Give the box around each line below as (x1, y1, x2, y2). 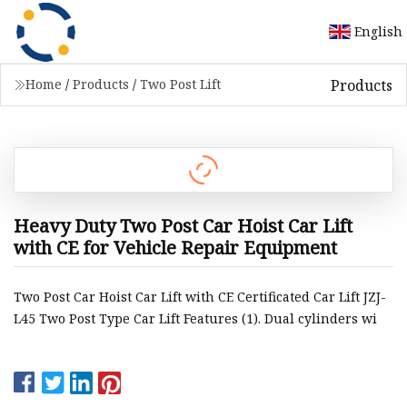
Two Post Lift (140, 75, 221, 93)
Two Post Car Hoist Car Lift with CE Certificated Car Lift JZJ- (14, 288, 386, 306)
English (354, 22, 402, 40)
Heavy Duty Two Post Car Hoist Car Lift (14, 213, 352, 238)
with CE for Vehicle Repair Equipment (14, 234, 337, 260)
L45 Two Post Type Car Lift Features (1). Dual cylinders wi (14, 310, 377, 328)
